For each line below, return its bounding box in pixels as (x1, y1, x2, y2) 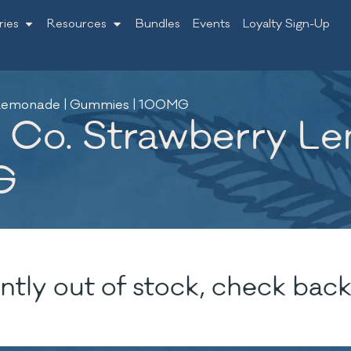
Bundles (135, 16, 180, 31)
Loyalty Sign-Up (242, 16, 330, 31)
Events (192, 16, 230, 31)
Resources (47, 16, 107, 31)
